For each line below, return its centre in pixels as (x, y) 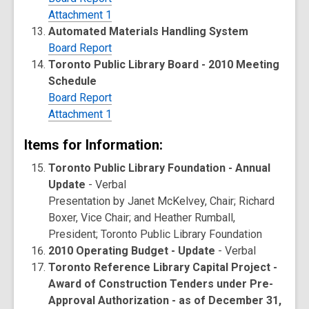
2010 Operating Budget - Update (132, 251)
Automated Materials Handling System (149, 31)
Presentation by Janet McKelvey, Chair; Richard (162, 201)
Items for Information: (93, 145)
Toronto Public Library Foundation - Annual (160, 168)
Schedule (73, 81)
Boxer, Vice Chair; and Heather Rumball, (142, 218)
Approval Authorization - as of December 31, (165, 300)
